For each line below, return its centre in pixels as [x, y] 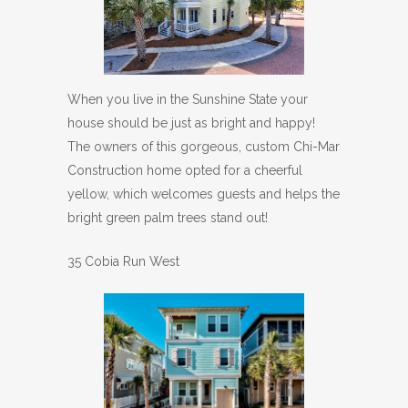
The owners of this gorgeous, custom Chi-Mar [204, 147]
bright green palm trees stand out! [168, 218]
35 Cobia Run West [123, 262]
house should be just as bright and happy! [191, 123]
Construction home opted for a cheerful [185, 171]
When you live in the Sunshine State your [188, 100]
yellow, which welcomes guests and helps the [204, 194]
